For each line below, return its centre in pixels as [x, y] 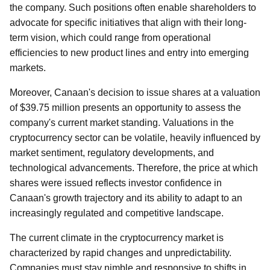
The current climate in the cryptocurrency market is [117, 238]
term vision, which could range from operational [110, 38]
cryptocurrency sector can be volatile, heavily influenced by [135, 138]
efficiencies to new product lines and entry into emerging [129, 53]
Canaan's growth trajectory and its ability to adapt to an [126, 198]
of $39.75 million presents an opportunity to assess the [125, 108]
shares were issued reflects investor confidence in [116, 183]
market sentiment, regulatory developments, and [112, 153]
